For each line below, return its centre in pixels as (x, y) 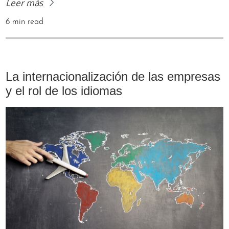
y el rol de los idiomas (64, 91)
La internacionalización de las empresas (113, 77)
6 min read (25, 22)
